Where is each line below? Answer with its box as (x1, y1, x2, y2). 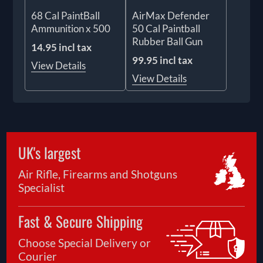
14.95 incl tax (31, 41, 92, 54)
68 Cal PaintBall (31, 9, 100, 22)
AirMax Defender (132, 9, 210, 22)
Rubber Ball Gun (132, 35, 203, 48)
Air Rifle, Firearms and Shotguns (18, 167, 178, 181)
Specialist (18, 181, 65, 195)
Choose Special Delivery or (18, 236, 151, 250)
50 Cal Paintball (132, 22, 200, 35)
